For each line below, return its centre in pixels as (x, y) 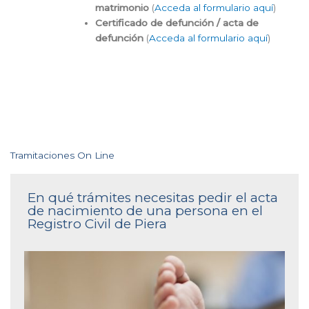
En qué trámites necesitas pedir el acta (153, 198)
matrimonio (122, 7)
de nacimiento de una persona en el (145, 211)
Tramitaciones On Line (62, 156)
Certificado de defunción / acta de (177, 22)
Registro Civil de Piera (97, 224)
